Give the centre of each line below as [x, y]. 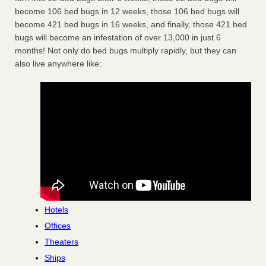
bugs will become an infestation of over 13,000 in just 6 [118, 38]
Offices [58, 226]
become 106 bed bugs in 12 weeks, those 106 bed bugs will [127, 12]
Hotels [56, 210]
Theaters [61, 242]
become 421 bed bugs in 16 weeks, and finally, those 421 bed [131, 25]
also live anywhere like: [58, 64]
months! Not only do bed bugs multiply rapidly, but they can [126, 51]
